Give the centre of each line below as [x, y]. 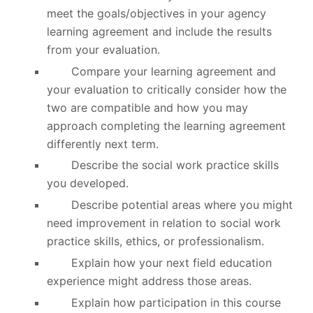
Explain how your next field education [159, 262]
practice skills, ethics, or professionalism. [155, 241]
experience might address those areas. [149, 281]
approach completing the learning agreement [166, 125]
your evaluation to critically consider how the [166, 89]
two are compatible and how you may [147, 107]
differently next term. [102, 144]
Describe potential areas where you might [169, 205]
